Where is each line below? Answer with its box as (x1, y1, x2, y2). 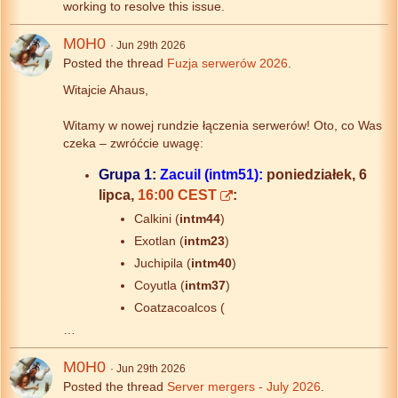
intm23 (184, 233, 225, 248)
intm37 (185, 277, 226, 292)
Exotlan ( (134, 233, 184, 248)
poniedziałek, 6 (267, 166, 367, 182)
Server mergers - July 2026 (167, 378, 321, 394)
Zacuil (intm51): (160, 166, 267, 182)
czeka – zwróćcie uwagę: (63, 135, 203, 150)
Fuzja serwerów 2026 (167, 55, 288, 70)
